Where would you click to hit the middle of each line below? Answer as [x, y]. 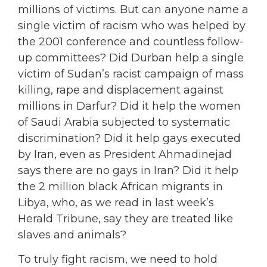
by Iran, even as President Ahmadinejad [125, 155]
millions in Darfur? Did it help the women [129, 106]
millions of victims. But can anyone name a [133, 10]
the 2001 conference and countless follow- [131, 42]
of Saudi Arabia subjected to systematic [124, 122]
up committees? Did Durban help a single [131, 58]
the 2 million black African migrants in [120, 187]
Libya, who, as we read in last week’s [116, 203]
